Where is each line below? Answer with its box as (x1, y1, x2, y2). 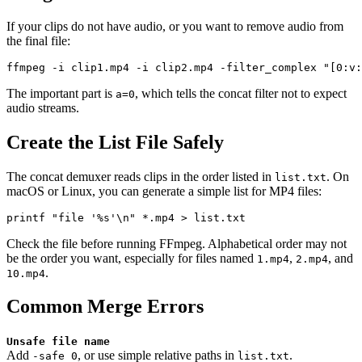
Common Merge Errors (6, 296, 204, 318)
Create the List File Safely (6, 131, 224, 153)
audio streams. (6, 100, 79, 115)
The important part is (6, 86, 116, 100)
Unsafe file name (6, 335, 110, 348)
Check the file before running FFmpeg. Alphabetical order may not (6, 236, 347, 250)
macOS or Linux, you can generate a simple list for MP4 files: (6, 183, 322, 198)
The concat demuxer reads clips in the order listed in (6, 169, 275, 183)
